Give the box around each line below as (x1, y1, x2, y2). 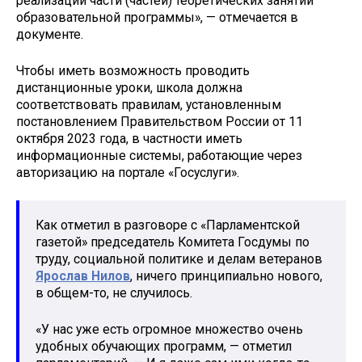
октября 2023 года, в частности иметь (16, 131, 242, 147)
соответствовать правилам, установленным (16, 97, 281, 113)
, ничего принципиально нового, (130, 267, 322, 284)
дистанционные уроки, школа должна (16, 80, 242, 96)
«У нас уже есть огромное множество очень (36, 321, 303, 337)
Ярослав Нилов (36, 267, 130, 284)
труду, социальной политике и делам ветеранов (36, 250, 322, 267)
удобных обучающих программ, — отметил (36, 338, 292, 354)
